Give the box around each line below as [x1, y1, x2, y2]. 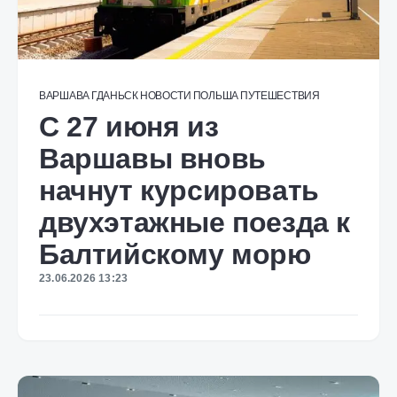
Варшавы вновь [39, 143, 266, 175]
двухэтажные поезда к [39, 206, 351, 238]
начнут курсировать [39, 175, 319, 206]
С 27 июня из [39, 111, 219, 143]
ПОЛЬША [192, 90, 238, 102]
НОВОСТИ [139, 90, 191, 102]
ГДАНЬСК [90, 90, 138, 102]
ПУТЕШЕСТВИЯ [239, 90, 320, 102]
